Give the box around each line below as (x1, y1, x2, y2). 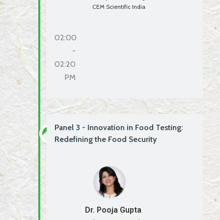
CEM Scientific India (92, 3, 146, 11)
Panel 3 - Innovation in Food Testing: (55, 123, 183, 133)
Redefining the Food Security (55, 135, 157, 144)
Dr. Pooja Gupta (85, 205, 142, 215)
